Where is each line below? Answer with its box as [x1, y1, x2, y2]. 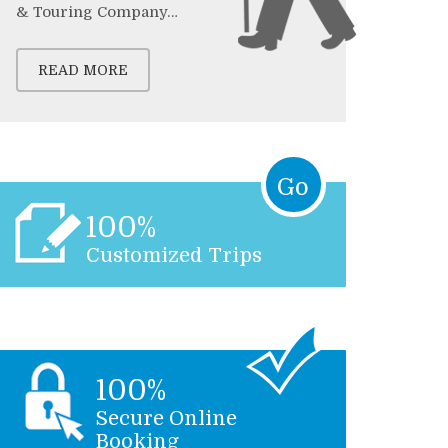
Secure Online [96, 406, 237, 430]
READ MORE [38, 61, 128, 78]
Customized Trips [86, 243, 262, 267]
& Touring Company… [16, 3, 178, 22]
